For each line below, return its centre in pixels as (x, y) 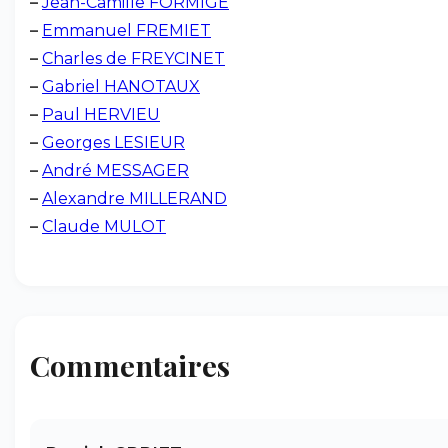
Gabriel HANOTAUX (121, 86)
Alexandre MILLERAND (134, 198)
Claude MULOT (104, 226)
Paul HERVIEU (101, 114)
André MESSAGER (115, 170)
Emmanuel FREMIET (126, 30)
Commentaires (130, 365)
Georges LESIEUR (113, 142)
